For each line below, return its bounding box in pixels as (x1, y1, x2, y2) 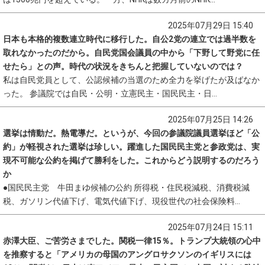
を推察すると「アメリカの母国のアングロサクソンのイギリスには (3, 250, 251, 259)
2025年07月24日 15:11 (168, 222, 253, 232)
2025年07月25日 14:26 (168, 115, 253, 124)
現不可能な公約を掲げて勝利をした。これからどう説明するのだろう (3, 156, 260, 165)
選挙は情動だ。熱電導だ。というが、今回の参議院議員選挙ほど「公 (3, 128, 260, 138)
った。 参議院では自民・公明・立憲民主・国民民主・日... (3, 89, 217, 98)
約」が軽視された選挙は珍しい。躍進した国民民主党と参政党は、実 (3, 142, 260, 151)
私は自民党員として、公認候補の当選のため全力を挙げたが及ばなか (3, 75, 260, 85)
